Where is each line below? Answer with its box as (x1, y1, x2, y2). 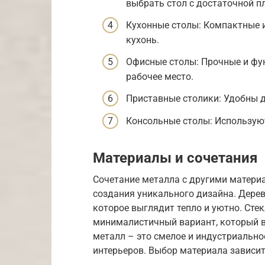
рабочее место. (126, 70, 193, 82)
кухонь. (126, 34, 159, 46)
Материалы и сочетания (93, 150, 257, 167)
